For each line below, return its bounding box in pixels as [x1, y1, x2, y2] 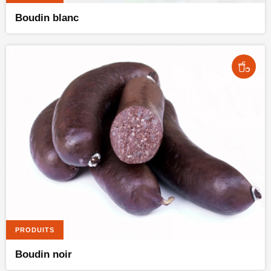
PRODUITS [15, 226, 54, 233]
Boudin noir [15, 248, 72, 260]
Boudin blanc [15, 11, 79, 24]
